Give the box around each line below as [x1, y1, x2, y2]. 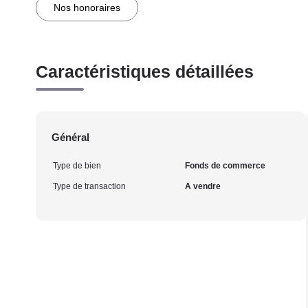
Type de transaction [53, 181, 126, 191]
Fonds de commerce [184, 161, 265, 170]
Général [52, 131, 89, 143]
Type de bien [53, 161, 101, 170]
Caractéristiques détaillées [36, 62, 254, 81]
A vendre [184, 181, 221, 191]
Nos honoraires [54, 2, 120, 13]
